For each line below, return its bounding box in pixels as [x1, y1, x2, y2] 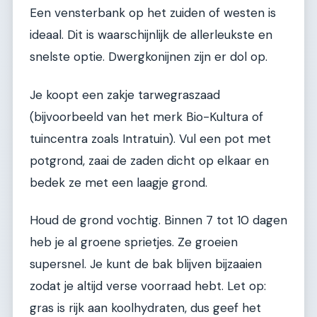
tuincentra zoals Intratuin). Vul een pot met [30, 130, 271, 146]
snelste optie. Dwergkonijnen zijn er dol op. [30, 49, 267, 65]
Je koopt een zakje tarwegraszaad [30, 86, 220, 103]
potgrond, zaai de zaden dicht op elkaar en [30, 152, 269, 168]
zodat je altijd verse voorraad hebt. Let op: [30, 278, 266, 294]
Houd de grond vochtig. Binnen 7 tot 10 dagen [30, 212, 287, 229]
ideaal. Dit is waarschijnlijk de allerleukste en [30, 27, 272, 43]
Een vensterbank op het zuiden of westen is [30, 5, 276, 21]
